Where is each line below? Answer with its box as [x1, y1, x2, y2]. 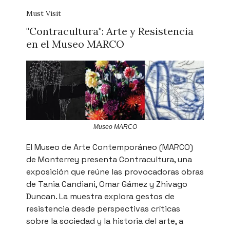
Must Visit [26, 9, 61, 18]
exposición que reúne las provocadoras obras [26, 166, 204, 177]
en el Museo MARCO [26, 37, 124, 51]
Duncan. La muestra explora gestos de [26, 190, 175, 202]
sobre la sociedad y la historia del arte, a [26, 215, 183, 226]
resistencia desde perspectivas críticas [26, 203, 180, 214]
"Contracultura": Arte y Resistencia [26, 25, 194, 38]
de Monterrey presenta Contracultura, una [26, 154, 192, 165]
